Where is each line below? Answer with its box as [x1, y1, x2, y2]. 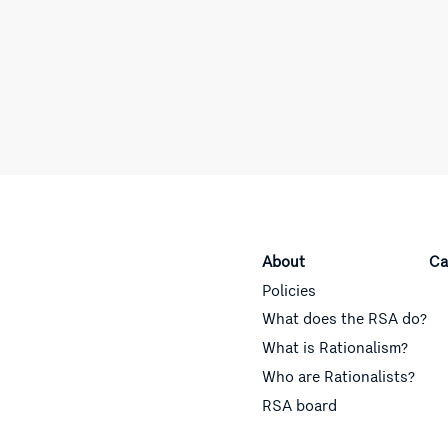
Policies [262, 278, 316, 303]
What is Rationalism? [262, 336, 408, 361]
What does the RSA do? [262, 307, 427, 332]
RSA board [262, 393, 337, 418]
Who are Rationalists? [262, 365, 415, 390]
